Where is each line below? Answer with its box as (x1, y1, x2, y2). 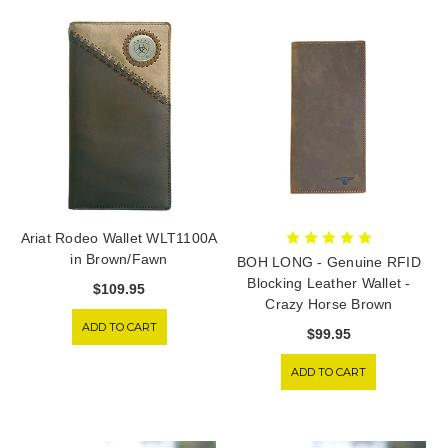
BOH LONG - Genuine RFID (237, 253, 421, 270)
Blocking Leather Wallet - (247, 274, 411, 291)
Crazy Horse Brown (265, 295, 393, 312)
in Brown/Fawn (70, 250, 168, 267)
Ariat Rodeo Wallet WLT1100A (20, 229, 218, 246)
